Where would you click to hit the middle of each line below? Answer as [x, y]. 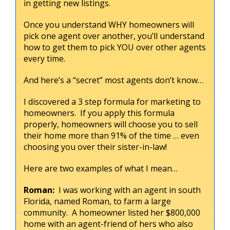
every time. [44, 58]
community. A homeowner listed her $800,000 [112, 212]
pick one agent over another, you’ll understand [114, 36]
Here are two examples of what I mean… [101, 168]
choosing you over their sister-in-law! [95, 147]
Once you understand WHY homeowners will [109, 24]
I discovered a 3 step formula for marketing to [112, 101]
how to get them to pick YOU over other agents [115, 47]
